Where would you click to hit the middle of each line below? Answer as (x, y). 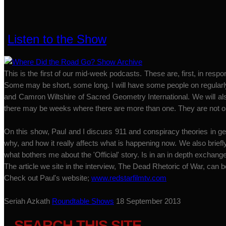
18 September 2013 (148, 201)
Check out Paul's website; (48, 178)
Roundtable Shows (83, 201)
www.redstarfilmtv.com (129, 178)
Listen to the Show (57, 39)
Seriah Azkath (27, 201)
